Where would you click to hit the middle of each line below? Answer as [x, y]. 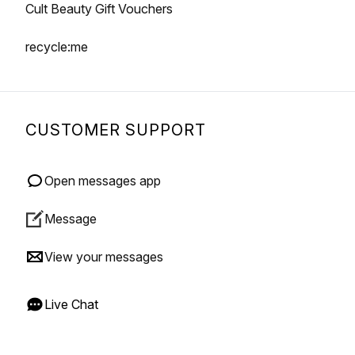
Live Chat [71, 304]
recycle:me [57, 47]
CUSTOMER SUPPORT [116, 130]
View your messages [104, 257]
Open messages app [103, 181]
